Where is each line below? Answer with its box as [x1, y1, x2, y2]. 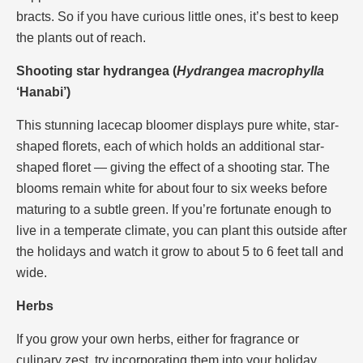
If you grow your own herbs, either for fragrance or [16, 331, 299, 346]
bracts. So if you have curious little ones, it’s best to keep [16, 9, 339, 23]
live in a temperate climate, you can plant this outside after [16, 223, 347, 237]
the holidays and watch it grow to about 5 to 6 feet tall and [16, 244, 344, 258]
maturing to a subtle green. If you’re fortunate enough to [16, 202, 331, 216]
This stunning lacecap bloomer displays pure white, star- [16, 117, 339, 132]
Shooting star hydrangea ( [16, 63, 177, 78]
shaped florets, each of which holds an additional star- [16, 139, 324, 153]
